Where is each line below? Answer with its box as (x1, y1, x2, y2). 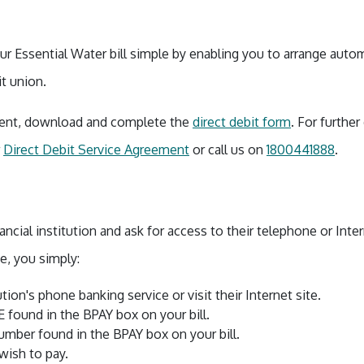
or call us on (189, 141, 266, 158)
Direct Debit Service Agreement (3, 141, 189, 158)
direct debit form (193, 114, 291, 130)
